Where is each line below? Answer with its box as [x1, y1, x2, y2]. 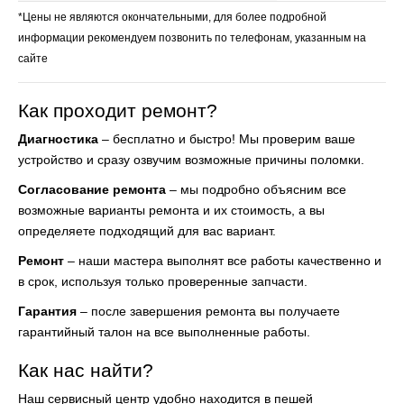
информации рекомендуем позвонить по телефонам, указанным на [18, 31, 366, 43]
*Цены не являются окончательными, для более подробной [18, 10, 326, 23]
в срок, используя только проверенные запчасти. [18, 273, 308, 289]
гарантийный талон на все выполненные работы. [18, 324, 310, 339]
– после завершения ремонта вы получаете [77, 303, 340, 318]
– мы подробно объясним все [166, 181, 346, 197]
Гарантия [18, 303, 77, 318]
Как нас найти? [18, 359, 153, 381]
